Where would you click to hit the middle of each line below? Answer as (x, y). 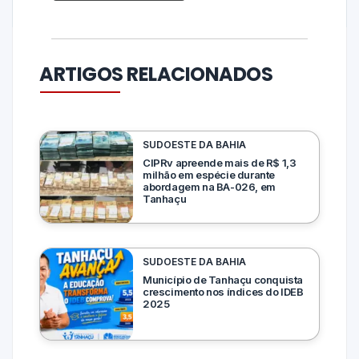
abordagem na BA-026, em (209, 187)
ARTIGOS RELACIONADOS (156, 75)
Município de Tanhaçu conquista (223, 280)
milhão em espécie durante (209, 175)
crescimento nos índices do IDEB (223, 292)
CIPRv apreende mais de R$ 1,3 (220, 163)
